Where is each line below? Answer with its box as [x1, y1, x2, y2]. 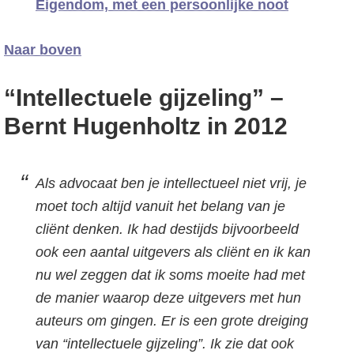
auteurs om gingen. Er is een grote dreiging [36, 313, 308, 329]
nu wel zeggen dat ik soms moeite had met [36, 267, 305, 283]
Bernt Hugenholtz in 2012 [4, 113, 288, 139]
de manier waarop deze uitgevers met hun [36, 290, 301, 306]
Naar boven [4, 42, 81, 58]
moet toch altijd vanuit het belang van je [36, 198, 285, 214]
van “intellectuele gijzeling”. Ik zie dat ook [36, 336, 294, 352]
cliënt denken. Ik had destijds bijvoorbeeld [36, 221, 299, 237]
